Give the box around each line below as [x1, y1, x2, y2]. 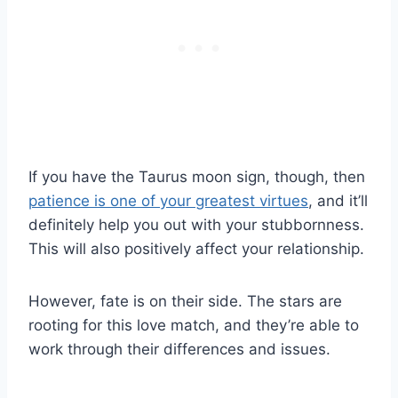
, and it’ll [308, 192, 368, 211]
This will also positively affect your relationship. [28, 240, 364, 259]
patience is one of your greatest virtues [28, 192, 308, 211]
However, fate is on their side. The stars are [28, 292, 342, 311]
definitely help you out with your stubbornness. [28, 216, 364, 235]
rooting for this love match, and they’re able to [28, 316, 359, 335]
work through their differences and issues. [28, 340, 330, 359]
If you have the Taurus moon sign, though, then [28, 168, 365, 187]
